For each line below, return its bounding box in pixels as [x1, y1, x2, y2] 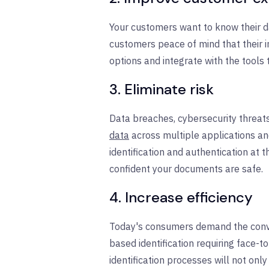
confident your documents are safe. [109, 162, 263, 175]
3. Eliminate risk [109, 79, 214, 98]
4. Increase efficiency [109, 187, 253, 207]
